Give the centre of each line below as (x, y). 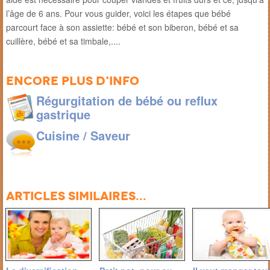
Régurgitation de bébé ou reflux (127, 100)
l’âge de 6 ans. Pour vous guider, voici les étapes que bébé (118, 13)
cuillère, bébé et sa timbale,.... (63, 41)
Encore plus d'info (73, 80)
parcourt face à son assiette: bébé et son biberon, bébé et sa (122, 27)
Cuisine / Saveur (83, 135)
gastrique (63, 114)
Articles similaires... (76, 196)
